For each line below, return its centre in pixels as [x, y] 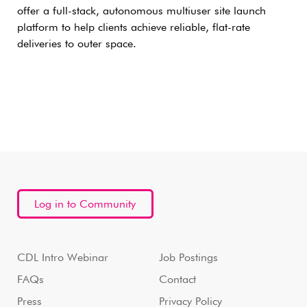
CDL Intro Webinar [63, 258]
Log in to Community [85, 205]
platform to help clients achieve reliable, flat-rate [134, 28]
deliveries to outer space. [77, 44]
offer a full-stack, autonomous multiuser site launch [142, 11]
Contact [177, 280]
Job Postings [188, 258]
